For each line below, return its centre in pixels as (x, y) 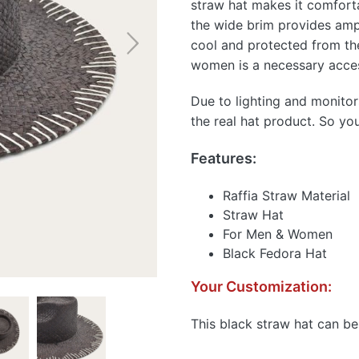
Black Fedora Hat (275, 253)
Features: (224, 158)
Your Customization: (261, 286)
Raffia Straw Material (286, 196)
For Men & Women (278, 234)
